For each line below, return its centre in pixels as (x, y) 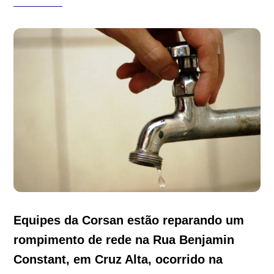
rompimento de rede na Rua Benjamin (124, 240)
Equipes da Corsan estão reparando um (129, 220)
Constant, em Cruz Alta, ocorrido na (118, 260)
